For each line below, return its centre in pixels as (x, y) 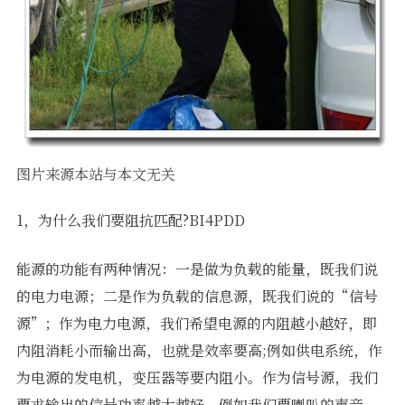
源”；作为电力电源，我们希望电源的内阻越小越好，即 (196, 323)
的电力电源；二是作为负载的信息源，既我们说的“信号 (197, 296)
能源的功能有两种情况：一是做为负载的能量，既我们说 (197, 268)
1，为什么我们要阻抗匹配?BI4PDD (130, 220)
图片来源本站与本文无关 (95, 174)
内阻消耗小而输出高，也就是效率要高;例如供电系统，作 (199, 350)
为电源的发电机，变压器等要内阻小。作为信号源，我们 (197, 377)
